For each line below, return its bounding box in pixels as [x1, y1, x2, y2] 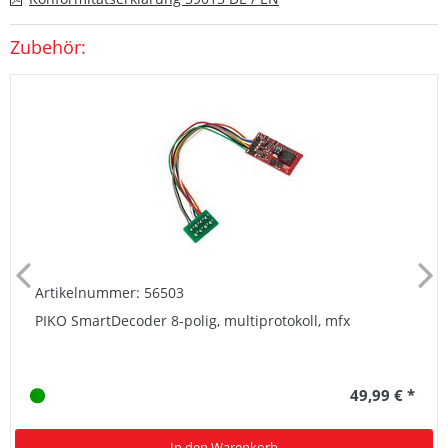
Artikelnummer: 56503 [35, 283, 184, 303]
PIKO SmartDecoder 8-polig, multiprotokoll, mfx [35, 311, 350, 331]
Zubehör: [10, 35, 86, 60]
